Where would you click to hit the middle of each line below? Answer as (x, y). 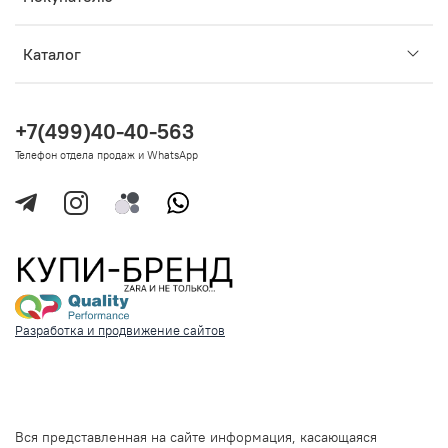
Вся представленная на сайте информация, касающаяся (196, 436)
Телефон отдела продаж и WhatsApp (106, 154)
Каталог (52, 53)
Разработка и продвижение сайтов (120, 329)
